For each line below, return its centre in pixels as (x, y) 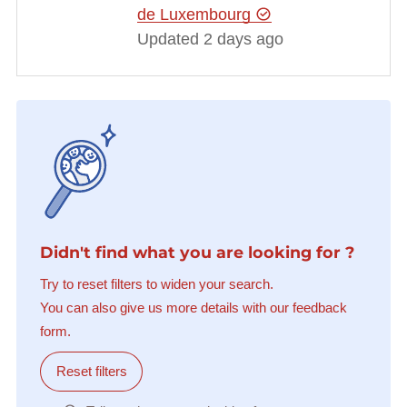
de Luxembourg (196, 15)
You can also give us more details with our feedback (193, 307)
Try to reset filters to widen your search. (156, 283)
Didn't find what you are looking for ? (197, 252)
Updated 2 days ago (210, 40)
